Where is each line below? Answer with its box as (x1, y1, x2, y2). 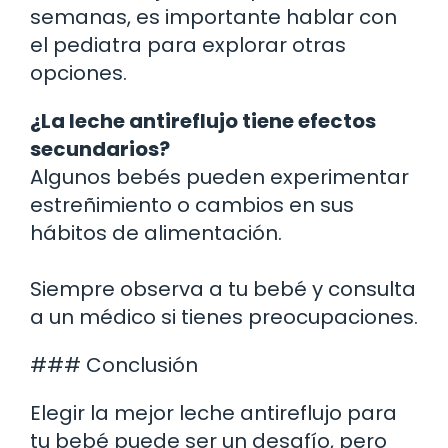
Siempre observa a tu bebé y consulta (30, 274, 416, 303)
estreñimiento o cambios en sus (30, 190, 354, 219)
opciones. (30, 58, 127, 87)
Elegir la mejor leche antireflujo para (30, 398, 397, 427)
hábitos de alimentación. (30, 218, 282, 247)
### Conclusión (30, 350, 198, 379)
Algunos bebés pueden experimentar (30, 162, 409, 191)
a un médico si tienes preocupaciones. (30, 302, 418, 331)
